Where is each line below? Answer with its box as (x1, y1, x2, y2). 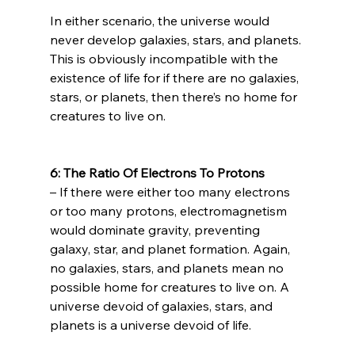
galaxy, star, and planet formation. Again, (49, 240, 293, 257)
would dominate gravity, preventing (49, 221, 263, 238)
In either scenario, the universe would (49, 12, 273, 29)
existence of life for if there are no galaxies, (49, 69, 302, 86)
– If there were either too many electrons (49, 183, 293, 200)
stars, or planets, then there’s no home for (49, 88, 300, 105)
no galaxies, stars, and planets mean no (49, 259, 287, 276)
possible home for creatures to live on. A (49, 278, 292, 295)
